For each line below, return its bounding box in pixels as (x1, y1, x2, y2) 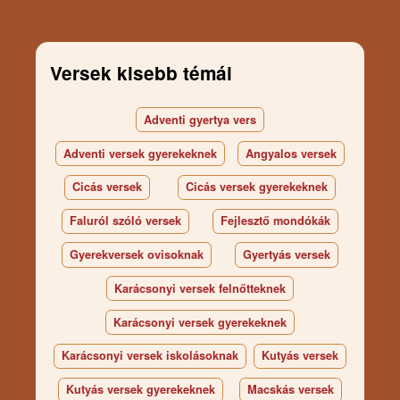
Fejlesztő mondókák (221, 212, 331, 229)
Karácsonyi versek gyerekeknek (113, 313, 287, 330)
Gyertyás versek (243, 246, 331, 262)
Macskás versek (247, 381, 335, 398)
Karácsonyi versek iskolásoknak (61, 347, 238, 364)
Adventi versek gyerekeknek (63, 145, 218, 162)
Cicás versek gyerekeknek (186, 179, 329, 196)
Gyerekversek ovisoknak (69, 246, 204, 262)
